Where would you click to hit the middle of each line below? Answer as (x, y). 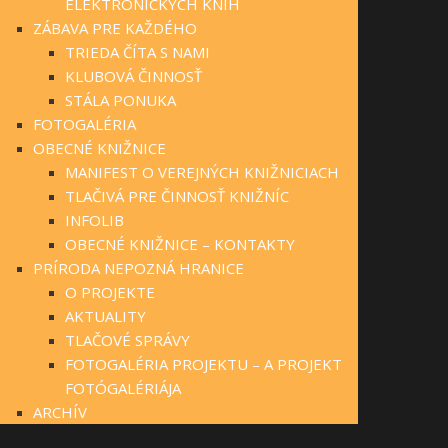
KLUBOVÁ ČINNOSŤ (133, 75)
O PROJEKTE (110, 291)
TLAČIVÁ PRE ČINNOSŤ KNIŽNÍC (177, 195)
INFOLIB (94, 219)
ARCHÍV (59, 411)
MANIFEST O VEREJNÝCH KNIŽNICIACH (202, 171)
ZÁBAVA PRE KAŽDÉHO (114, 27)
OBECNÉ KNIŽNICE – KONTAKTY (180, 243)
